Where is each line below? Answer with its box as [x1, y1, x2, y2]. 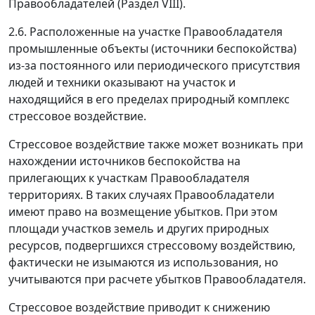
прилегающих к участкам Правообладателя [8, 170, 250, 186]
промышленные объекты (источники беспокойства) [8, 41, 297, 57]
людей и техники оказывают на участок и [8, 75, 236, 91]
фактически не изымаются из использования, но [8, 255, 278, 271]
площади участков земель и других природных [8, 221, 269, 237]
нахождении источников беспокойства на [8, 153, 240, 169]
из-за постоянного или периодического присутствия [8, 58, 300, 74]
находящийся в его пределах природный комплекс [8, 91, 290, 108]
